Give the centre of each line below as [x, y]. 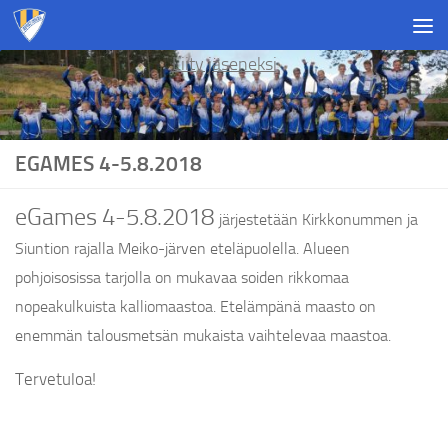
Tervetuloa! [55, 379]
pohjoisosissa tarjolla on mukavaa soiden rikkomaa [182, 278]
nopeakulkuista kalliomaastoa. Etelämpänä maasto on [195, 307]
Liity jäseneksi [224, 64]
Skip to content [87, 30]
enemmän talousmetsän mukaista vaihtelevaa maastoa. [203, 336]
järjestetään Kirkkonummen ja [318, 220]
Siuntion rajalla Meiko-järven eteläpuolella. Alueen [182, 249]
